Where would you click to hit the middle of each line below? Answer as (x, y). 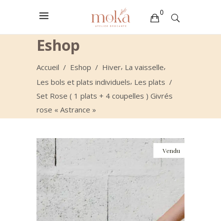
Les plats (150, 82)
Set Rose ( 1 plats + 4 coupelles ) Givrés (105, 95)
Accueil (48, 67)
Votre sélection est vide (67, 41)
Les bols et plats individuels (83, 82)
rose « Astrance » (66, 109)
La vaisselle (144, 67)
